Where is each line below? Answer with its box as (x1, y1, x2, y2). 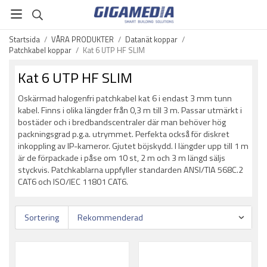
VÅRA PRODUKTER (51, 33, 114, 45)
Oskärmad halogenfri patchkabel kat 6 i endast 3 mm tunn (18, 92, 232, 105)
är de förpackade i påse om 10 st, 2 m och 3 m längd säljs (18, 151, 225, 164)
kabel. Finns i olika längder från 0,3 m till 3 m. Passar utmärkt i (18, 104, 242, 117)
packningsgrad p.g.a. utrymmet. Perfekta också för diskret (18, 128, 229, 141)
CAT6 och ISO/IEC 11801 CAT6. (18, 175, 128, 188)
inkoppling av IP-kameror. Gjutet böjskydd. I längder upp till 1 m (18, 139, 249, 153)
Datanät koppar (125, 33, 178, 45)
